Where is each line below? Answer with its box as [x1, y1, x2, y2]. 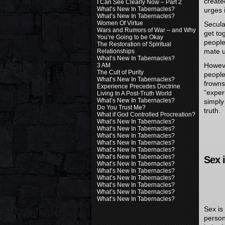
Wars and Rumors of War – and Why [97, 27, 196, 34]
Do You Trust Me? [97, 104, 146, 111]
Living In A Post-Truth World [97, 90, 172, 97]
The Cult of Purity [97, 69, 144, 76]
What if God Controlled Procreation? [97, 111, 195, 118]
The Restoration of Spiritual [97, 41, 171, 48]
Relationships [97, 48, 135, 55]
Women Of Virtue [97, 20, 143, 27]
